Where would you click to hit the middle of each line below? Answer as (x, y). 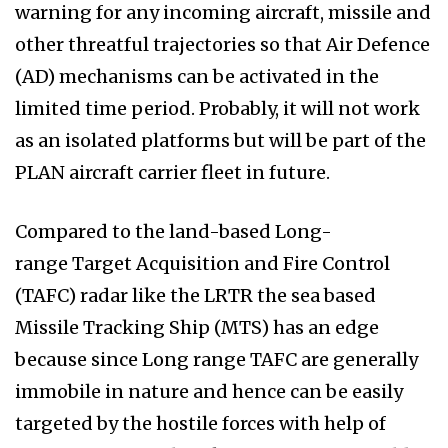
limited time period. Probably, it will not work (217, 108)
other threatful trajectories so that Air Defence (222, 44)
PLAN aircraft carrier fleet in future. (172, 172)
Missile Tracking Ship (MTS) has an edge (197, 327)
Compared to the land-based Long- (173, 231)
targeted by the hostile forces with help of (200, 423)
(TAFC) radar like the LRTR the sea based (195, 295)
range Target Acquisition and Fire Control (202, 263)
